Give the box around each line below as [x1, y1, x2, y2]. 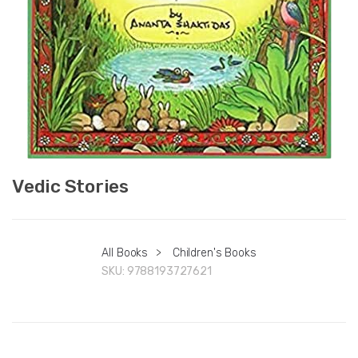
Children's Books [172, 246, 257, 261]
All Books [101, 246, 149, 261]
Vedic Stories [12, 174, 129, 197]
